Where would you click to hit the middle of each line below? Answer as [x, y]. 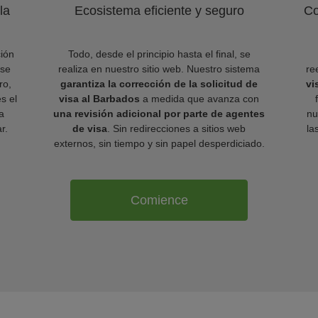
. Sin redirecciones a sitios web [176, 128]
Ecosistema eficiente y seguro [159, 11]
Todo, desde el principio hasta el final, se [159, 54]
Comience [159, 200]
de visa [90, 128]
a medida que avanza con [199, 99]
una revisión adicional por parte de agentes [159, 114]
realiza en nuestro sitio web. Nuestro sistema [159, 69]
